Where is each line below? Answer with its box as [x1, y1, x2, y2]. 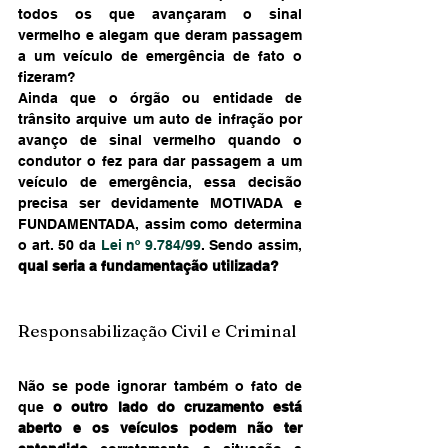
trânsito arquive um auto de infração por [18, 110, 302, 127]
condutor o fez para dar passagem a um [18, 152, 302, 169]
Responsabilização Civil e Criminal [18, 319, 296, 341]
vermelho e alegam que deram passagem [18, 26, 302, 43]
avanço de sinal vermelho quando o [18, 131, 302, 148]
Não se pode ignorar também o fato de [18, 377, 302, 394]
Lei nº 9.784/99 [100, 236, 201, 253]
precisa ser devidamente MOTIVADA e [18, 194, 302, 211]
